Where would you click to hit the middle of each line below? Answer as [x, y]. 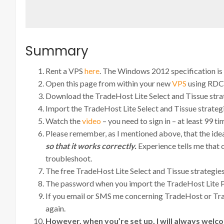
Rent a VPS [65, 71]
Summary [57, 51]
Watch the [64, 121]
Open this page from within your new [109, 83]
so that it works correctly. [91, 146]
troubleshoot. [69, 158]
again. [55, 208]
